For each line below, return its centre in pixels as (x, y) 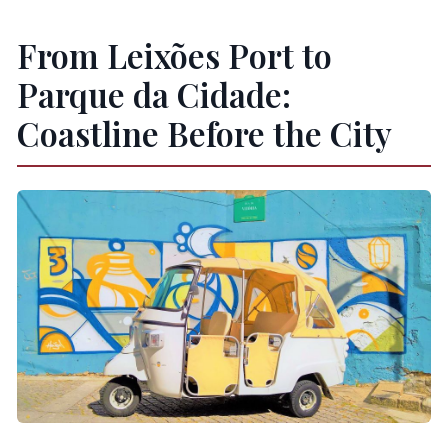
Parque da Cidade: (153, 95)
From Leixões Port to (174, 56)
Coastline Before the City (204, 134)
